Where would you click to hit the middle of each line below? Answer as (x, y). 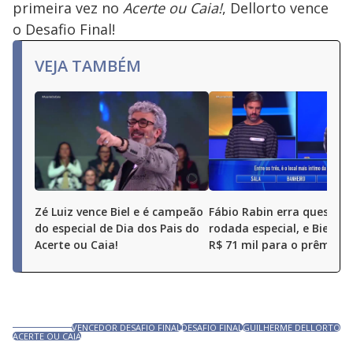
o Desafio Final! (64, 29)
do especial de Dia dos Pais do (117, 228)
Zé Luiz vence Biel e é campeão (119, 212)
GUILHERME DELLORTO (292, 327)
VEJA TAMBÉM (88, 66)
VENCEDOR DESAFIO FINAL (126, 327)
